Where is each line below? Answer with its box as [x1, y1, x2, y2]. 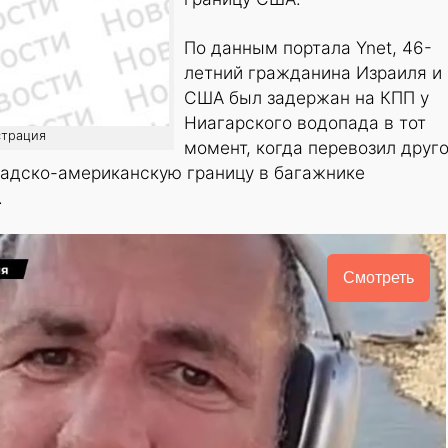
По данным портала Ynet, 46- [184, 37, 432, 59]
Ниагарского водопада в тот [184, 112, 426, 134]
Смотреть [342, 269, 414, 287]
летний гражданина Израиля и [184, 62, 442, 84]
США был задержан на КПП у [184, 87, 429, 109]
